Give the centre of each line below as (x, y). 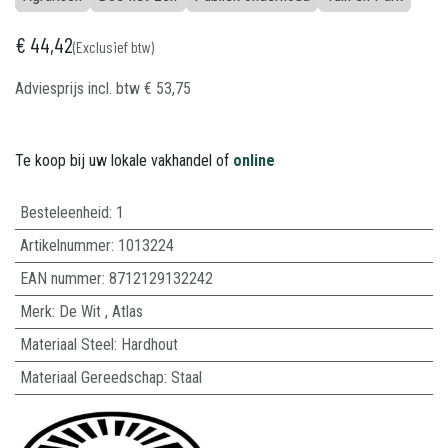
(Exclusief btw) (113, 46)
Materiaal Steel (66, 344)
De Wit (79, 311)
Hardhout (149, 344)
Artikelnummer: (68, 245)
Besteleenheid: (67, 212)
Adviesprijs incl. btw (79, 88)
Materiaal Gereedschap (91, 377)
